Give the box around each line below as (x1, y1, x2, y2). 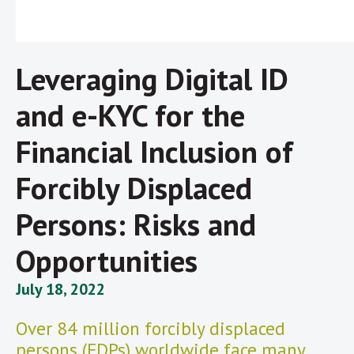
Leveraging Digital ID (16, 58, 288, 99)
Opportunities (16, 239, 198, 281)
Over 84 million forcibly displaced (16, 315, 285, 340)
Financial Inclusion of (16, 130, 293, 171)
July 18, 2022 (16, 278, 105, 299)
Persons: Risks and (16, 203, 256, 244)
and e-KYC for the (16, 94, 245, 135)
